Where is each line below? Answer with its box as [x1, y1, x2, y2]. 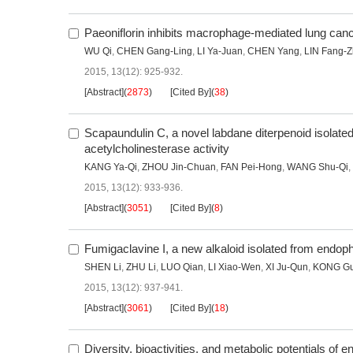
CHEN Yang [247, 46, 299, 58]
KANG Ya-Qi [84, 162, 137, 173]
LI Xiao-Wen [208, 262, 261, 273]
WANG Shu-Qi [287, 162, 348, 173]
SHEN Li [84, 262, 121, 273]
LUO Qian [161, 262, 203, 273]
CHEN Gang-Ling [117, 46, 192, 58]
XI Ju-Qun [266, 262, 308, 273]
